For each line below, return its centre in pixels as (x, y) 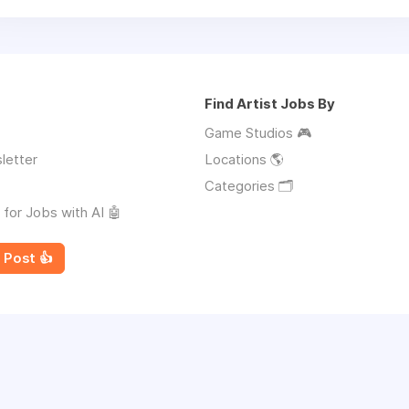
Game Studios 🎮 (258, 133)
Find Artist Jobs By (270, 104)
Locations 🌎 (244, 159)
